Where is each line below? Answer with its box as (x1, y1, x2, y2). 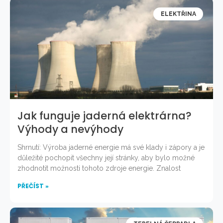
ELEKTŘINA (160, 10, 196, 17)
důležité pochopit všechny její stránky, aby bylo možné (17, 153, 195, 162)
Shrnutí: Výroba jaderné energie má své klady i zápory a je (17, 143, 205, 151)
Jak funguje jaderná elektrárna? (17, 108, 192, 123)
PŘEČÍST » (17, 181, 49, 190)
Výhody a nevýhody (17, 121, 123, 136)
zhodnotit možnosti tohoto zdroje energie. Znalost (17, 164, 181, 172)
